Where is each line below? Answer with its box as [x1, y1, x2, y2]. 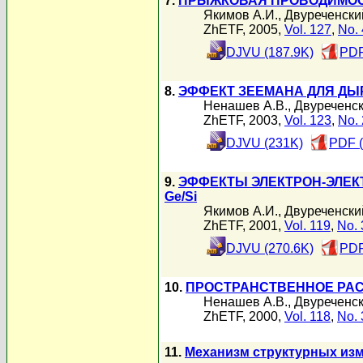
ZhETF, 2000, [203, 310, 284, 323]
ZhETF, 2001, [203, 219, 284, 233]
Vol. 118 [284, 310, 331, 323]
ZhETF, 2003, [203, 113, 284, 127]
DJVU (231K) [226, 136, 303, 150]
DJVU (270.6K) [226, 241, 314, 255]
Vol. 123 [284, 113, 331, 127]
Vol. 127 [284, 23, 331, 36]
